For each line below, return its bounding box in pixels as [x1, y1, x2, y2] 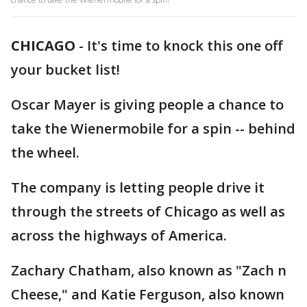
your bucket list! [11, 60, 120, 79]
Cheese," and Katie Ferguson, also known [11, 285, 284, 304]
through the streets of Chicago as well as [11, 202, 285, 221]
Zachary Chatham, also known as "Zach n [11, 261, 286, 280]
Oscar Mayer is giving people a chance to [11, 95, 284, 114]
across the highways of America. [11, 226, 227, 245]
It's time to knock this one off [87, 36, 282, 55]
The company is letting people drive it [11, 178, 265, 197]
